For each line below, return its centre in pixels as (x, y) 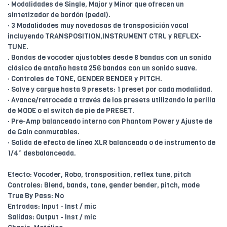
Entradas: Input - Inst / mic (52, 206)
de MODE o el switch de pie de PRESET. (71, 110)
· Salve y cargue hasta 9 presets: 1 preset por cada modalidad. (110, 89)
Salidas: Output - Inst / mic (52, 217)
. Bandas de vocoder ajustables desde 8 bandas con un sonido (109, 57)
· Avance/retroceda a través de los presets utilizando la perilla (111, 100)
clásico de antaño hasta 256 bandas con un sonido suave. (102, 68)
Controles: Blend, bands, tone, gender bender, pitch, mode (104, 185)
